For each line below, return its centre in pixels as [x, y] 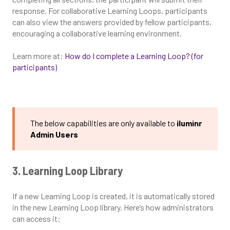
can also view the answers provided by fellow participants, [112, 22]
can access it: [36, 218]
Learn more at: [39, 56]
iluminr [189, 123]
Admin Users [54, 135]
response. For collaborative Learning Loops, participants [110, 10]
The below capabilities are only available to [103, 123]
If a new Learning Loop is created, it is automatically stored [113, 196]
